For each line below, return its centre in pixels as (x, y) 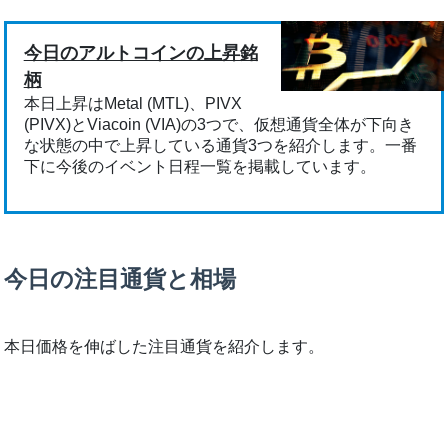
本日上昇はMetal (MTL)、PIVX (132, 104)
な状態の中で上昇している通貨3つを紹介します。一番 (220, 146)
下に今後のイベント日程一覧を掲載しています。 (199, 167)
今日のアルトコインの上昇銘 (140, 53)
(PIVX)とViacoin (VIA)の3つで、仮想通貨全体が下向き (218, 125)
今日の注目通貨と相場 (120, 278)
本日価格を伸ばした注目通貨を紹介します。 (164, 347)
